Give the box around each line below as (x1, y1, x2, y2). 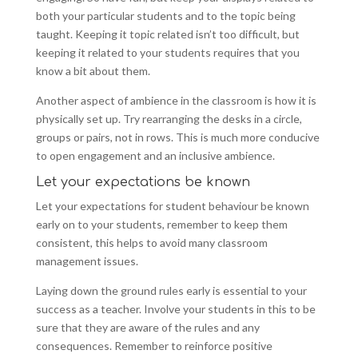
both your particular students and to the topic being (35, 8, 296, 22)
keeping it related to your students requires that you (35, 45, 300, 59)
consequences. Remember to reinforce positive (35, 338, 272, 352)
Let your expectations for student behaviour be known (35, 198, 309, 213)
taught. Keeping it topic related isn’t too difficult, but (35, 26, 300, 41)
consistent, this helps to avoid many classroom (35, 235, 268, 249)
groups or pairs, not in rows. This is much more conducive (35, 129, 320, 144)
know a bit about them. (35, 63, 150, 78)
